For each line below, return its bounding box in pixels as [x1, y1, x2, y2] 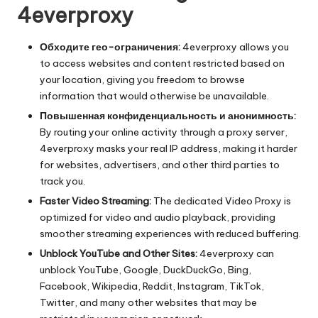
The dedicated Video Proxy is [151, 194, 291, 208]
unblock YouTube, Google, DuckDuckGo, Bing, [40, 263, 251, 277]
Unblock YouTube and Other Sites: [40, 247, 197, 261]
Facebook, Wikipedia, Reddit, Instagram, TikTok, [40, 280, 264, 293]
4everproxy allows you [180, 40, 289, 53]
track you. [40, 175, 85, 188]
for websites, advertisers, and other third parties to [40, 158, 280, 172]
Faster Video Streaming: [40, 194, 151, 208]
